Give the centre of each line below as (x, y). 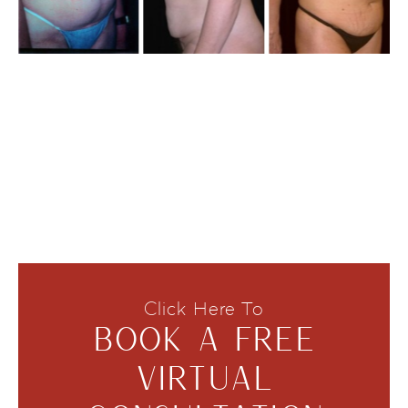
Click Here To (204, 309)
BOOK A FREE (204, 338)
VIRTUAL (204, 377)
